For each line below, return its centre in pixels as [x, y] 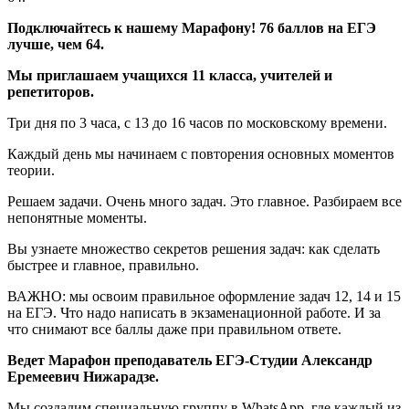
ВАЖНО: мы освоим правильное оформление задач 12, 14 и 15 [204, 296]
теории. [31, 170]
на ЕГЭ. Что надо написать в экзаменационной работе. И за [194, 312]
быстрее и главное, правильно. [103, 265]
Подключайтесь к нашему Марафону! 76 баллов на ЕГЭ [192, 27]
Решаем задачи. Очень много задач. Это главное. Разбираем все [204, 201]
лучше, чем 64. [56, 44]
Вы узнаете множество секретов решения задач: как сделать [194, 248]
